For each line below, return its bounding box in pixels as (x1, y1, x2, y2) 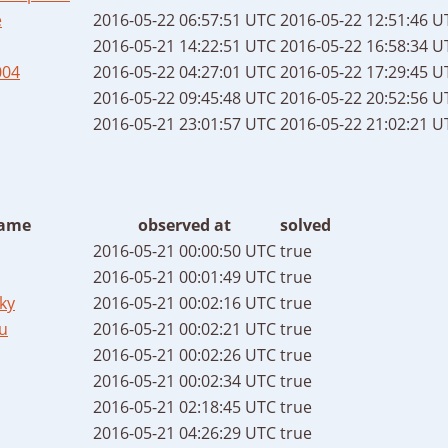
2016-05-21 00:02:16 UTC (93, 291, 276, 314)
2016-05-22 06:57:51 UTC (93, 8, 276, 31)
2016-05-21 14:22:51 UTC (93, 34, 276, 57)
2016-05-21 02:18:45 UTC (93, 395, 276, 418)
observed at (138, 213, 231, 236)
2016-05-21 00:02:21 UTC (93, 317, 276, 340)
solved (280, 213, 331, 236)
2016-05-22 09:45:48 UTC (93, 86, 276, 109)
